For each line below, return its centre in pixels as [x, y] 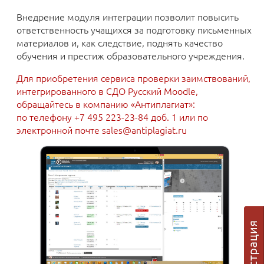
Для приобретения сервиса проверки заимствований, [133, 78]
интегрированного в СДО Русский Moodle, [107, 91]
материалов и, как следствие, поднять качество [120, 42]
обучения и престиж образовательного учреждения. [131, 55]
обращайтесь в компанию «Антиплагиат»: [106, 104]
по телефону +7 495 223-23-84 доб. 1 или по [112, 117]
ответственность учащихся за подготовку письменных [134, 29]
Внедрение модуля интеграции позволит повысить [128, 16]
